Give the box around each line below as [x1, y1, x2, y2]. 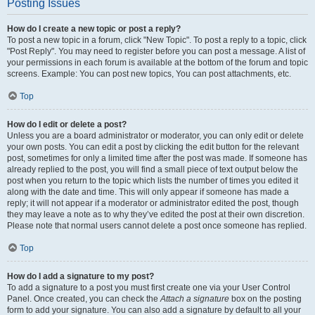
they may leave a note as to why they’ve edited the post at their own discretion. [7, 210, 304, 219]
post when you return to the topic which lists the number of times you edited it [7, 176, 298, 186]
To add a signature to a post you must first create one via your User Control [7, 283, 290, 292]
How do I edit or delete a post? [7, 120, 127, 129]
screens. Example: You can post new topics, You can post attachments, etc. [7, 69, 291, 79]
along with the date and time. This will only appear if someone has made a [7, 187, 289, 197]
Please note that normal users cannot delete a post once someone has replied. [7, 221, 307, 231]
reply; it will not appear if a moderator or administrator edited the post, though [7, 198, 299, 208]
